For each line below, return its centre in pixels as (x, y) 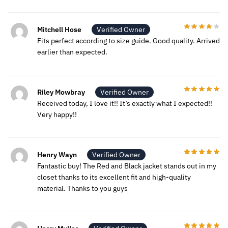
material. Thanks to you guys (82, 189)
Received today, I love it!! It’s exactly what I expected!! (125, 104)
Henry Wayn (57, 155)
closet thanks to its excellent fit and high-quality (114, 177)
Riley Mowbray (61, 92)
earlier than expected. (72, 52)
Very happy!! (57, 115)
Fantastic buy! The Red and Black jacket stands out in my (127, 166)
